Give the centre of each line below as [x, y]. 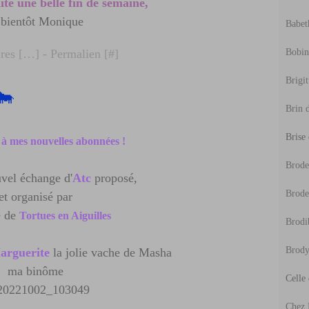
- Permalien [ [74, 54]
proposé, [114, 178]
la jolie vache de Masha [110, 252]
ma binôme [37, 271]
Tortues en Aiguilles [66, 216]
